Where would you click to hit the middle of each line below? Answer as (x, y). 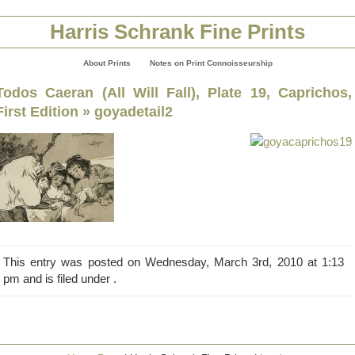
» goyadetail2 (126, 111)
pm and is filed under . (60, 279)
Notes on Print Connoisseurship (211, 63)
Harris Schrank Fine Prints (177, 32)
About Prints (107, 63)
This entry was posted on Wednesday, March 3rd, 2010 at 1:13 (174, 262)
